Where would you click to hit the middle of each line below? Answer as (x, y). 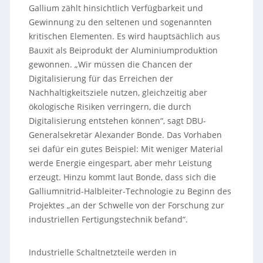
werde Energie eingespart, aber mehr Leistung (120, 163)
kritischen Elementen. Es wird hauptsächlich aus (124, 36)
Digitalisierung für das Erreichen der (101, 78)
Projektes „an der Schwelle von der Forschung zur (126, 205)
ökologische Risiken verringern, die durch (110, 106)
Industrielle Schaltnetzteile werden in (102, 252)
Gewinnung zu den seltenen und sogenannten (120, 22)
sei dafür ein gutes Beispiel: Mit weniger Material (126, 149)
